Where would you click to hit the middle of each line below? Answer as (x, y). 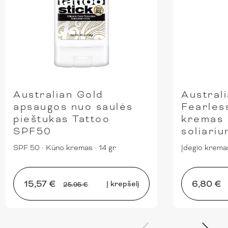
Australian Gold (58, 95)
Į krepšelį (123, 184)
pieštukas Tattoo (62, 119)
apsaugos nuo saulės (73, 107)
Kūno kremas (69, 148)
